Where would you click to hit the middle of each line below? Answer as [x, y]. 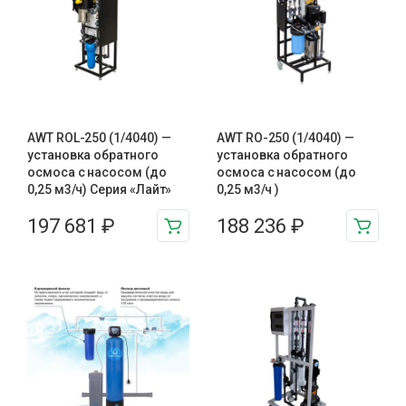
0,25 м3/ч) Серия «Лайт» [100, 189]
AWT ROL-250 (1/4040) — [99, 138]
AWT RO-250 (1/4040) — [285, 138]
